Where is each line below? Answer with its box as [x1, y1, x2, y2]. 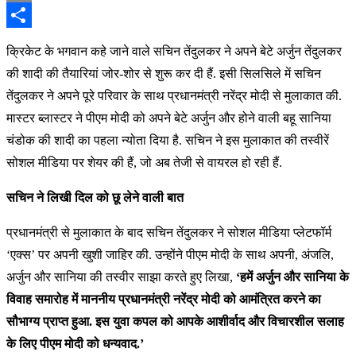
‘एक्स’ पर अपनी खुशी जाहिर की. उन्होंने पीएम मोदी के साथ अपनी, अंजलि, [6, 248, 334, 261]
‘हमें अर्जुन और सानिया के [236, 270, 349, 284]
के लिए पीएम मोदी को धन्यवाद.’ [6, 337, 144, 350]
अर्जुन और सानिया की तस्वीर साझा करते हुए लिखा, [6, 270, 236, 284]
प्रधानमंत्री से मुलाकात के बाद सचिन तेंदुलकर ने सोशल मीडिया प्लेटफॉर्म [6, 226, 331, 239]
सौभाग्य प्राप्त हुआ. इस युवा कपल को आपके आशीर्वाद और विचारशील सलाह [6, 315, 344, 328]
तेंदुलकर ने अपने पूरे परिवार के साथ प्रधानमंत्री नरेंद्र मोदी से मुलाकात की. [6, 89, 342, 103]
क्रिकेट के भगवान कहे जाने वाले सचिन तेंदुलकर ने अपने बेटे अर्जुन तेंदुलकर [6, 44, 342, 58]
